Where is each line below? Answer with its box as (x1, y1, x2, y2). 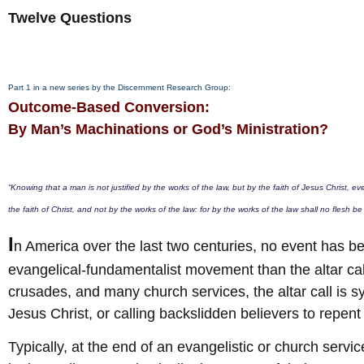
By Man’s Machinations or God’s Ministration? (8, 121, 328, 138)
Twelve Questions (8, 10, 132, 27)
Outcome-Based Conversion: (8, 99, 210, 116)
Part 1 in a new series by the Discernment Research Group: (8, 83, 233, 93)
